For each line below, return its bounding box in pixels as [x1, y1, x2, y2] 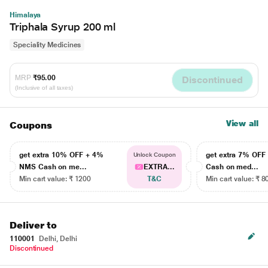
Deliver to [10, 220, 57, 231]
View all [226, 118, 258, 128]
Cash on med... [206, 163, 259, 171]
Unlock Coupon [133, 151, 176, 158]
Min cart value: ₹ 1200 [19, 175, 92, 183]
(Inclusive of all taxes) [15, 84, 74, 91]
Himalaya [10, 11, 41, 19]
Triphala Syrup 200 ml [10, 20, 116, 33]
